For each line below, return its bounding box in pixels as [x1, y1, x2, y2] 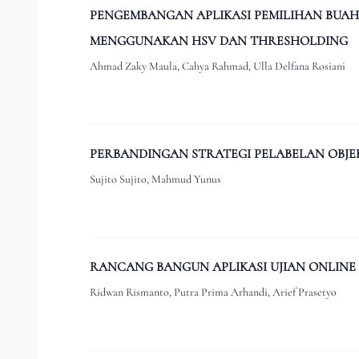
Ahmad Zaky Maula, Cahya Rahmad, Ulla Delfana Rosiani [90, 59, 345, 74]
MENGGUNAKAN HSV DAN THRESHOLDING [90, 33, 348, 50]
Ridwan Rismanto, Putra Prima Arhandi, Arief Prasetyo [90, 285, 337, 300]
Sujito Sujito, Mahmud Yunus [90, 172, 221, 187]
